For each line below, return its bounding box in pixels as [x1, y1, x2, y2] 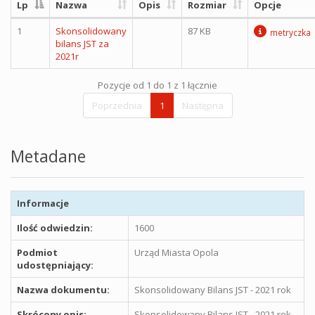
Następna [181, 98, 224, 112]
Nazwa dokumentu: [17, 283, 110, 296]
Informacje [17, 196, 69, 210]
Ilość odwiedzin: [17, 221, 93, 234]
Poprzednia [91, 98, 142, 112]
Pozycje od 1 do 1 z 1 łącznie [98, 78, 217, 91]
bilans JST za [56, 37, 109, 50]
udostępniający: [17, 258, 94, 271]
